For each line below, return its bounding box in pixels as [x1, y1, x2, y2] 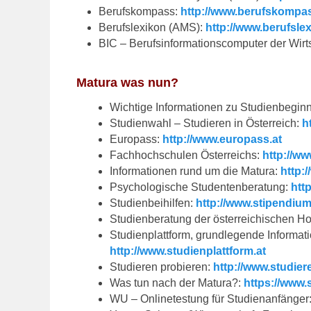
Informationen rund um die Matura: [110, 165, 281, 177]
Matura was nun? [76, 75, 179, 90]
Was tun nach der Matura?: [110, 276, 244, 289]
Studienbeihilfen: [110, 196, 196, 209]
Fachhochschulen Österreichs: [110, 149, 263, 161]
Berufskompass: [99, 5, 181, 17]
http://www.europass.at [162, 133, 283, 145]
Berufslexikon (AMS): [99, 21, 206, 33]
